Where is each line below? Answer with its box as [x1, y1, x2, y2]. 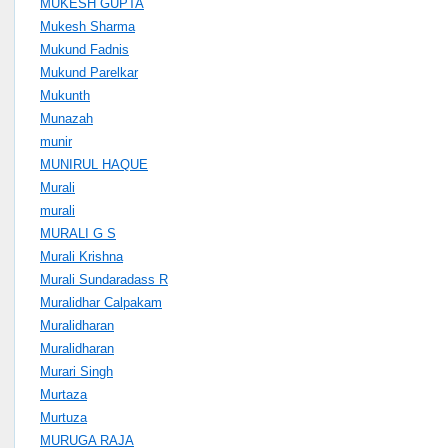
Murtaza [40, 386, 87, 402]
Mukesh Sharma [40, 18, 135, 34]
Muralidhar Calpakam [40, 294, 162, 310]
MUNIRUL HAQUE [40, 156, 148, 172]
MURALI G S [40, 225, 116, 241]
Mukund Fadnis [40, 41, 129, 57]
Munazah [40, 110, 93, 126]
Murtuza [40, 409, 87, 425]
